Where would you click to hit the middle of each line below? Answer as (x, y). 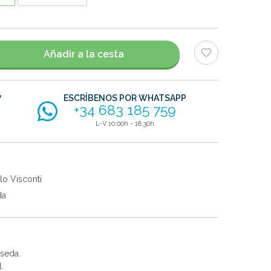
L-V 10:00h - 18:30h (125, 124)
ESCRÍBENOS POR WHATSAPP (125, 98)
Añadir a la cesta (83, 54)
